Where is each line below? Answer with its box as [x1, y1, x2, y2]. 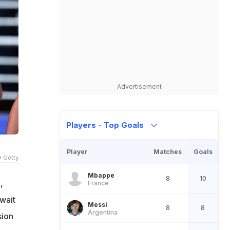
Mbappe [88, 171, 114, 179]
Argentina [88, 208, 118, 216]
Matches [154, 148, 182, 156]
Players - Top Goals [66, 120, 146, 130]
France [88, 179, 109, 187]
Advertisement [117, 83, 162, 90]
